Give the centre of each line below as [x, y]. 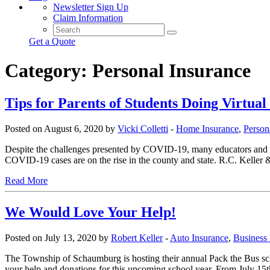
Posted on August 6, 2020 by [61, 128]
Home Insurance [207, 128]
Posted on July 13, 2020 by [58, 237]
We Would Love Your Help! [90, 212]
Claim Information [88, 18]
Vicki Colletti [143, 128]
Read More [26, 180]
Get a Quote [52, 41]
